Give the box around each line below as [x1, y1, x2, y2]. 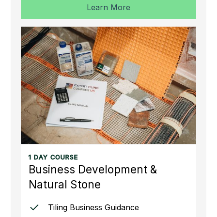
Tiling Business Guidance [47, 202, 139, 212]
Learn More [87, 2, 130, 13]
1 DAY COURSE [28, 153, 78, 161]
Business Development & [28, 162, 157, 176]
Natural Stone [28, 177, 101, 191]
